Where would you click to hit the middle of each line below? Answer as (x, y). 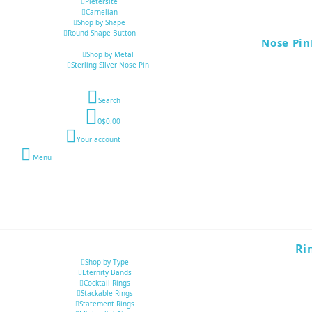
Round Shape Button (101, 33)
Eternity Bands (107, 272)
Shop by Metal (110, 55)
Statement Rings (107, 303)
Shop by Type (107, 262)
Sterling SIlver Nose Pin (110, 65)
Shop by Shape (101, 23)
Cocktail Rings (107, 282)
